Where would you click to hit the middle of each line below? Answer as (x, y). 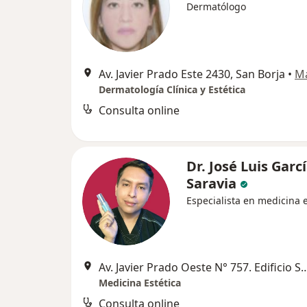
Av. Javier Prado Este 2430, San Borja (192, 74)
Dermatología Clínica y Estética (172, 89)
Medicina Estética (140, 283)
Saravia (211, 183)
